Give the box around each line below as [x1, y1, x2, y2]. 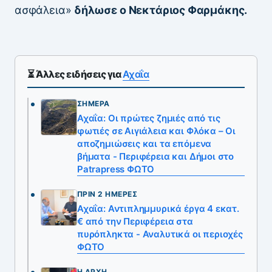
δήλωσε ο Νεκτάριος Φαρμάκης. [74, 3, 250, 16]
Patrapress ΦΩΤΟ [77, 163, 155, 175]
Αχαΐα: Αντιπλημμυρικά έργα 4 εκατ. [77, 203, 239, 215]
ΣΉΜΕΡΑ [77, 99, 110, 109]
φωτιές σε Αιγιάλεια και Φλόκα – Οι [77, 125, 236, 137]
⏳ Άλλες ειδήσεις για [27, 67, 123, 80]
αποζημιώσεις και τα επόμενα [77, 138, 212, 150]
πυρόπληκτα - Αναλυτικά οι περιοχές [77, 228, 243, 240]
